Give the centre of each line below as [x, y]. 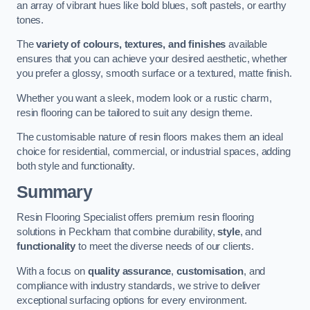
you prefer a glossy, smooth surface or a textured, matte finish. [154, 74]
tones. [30, 20]
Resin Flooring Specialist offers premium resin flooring [136, 218]
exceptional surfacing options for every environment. [132, 300]
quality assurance [129, 271]
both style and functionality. [76, 166]
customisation [210, 271]
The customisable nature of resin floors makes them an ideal [150, 137]
